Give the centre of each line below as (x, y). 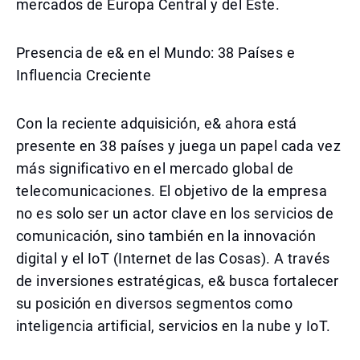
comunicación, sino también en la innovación (166, 236)
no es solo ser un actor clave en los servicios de (175, 213)
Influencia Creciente (84, 75)
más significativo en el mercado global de (155, 168)
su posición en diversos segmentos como (155, 303)
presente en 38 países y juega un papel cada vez (179, 146)
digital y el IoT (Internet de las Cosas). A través (173, 258)
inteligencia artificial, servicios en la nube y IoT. (174, 326)
